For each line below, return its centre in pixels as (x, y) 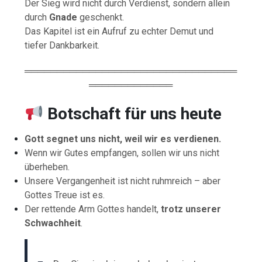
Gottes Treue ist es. (65, 195)
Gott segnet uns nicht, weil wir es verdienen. (123, 139)
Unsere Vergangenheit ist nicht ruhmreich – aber (123, 181)
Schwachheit (53, 223)
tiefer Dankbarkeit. (62, 45)
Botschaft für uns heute (134, 113)
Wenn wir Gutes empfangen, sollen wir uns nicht (122, 153)
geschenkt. (101, 17)
